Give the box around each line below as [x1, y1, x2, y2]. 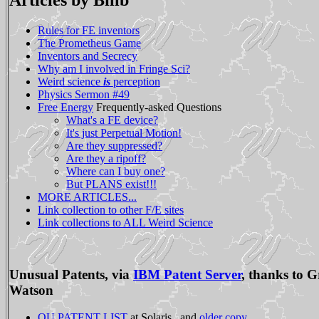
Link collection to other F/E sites [38, 203, 184, 216]
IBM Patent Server [133, 266, 241, 282]
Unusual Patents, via [9, 266, 133, 282]
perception [113, 75, 160, 88]
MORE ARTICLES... [38, 190, 137, 203]
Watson [9, 282, 53, 298]
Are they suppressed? [66, 139, 162, 152]
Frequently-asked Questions [93, 100, 221, 113]
